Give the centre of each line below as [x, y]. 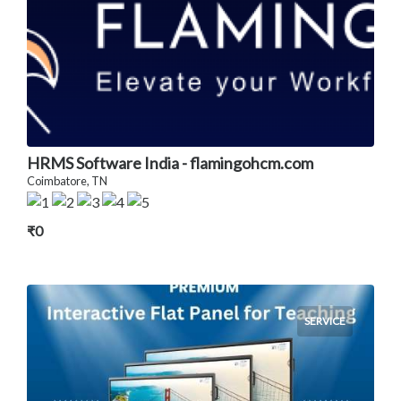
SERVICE [325, 320]
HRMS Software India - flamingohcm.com [170, 162]
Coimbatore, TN [67, 180]
